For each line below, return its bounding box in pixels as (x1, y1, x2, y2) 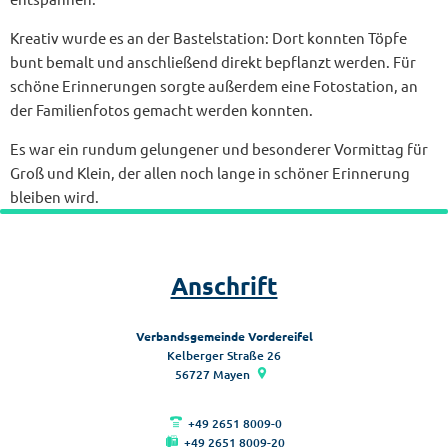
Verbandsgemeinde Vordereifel (135, 327, 313, 344)
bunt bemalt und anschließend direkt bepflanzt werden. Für (10, 51, 416, 71)
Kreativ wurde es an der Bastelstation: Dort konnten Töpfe (10, 27, 407, 47)
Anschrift (170, 269, 278, 301)
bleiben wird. (10, 186, 99, 206)
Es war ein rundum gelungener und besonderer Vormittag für (10, 138, 428, 158)
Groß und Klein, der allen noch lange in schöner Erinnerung (10, 162, 410, 182)
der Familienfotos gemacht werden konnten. (10, 99, 313, 119)
